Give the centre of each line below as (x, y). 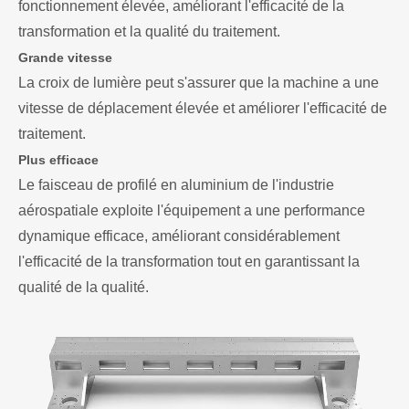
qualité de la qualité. (84, 288)
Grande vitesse (65, 58)
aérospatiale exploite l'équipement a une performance (192, 211)
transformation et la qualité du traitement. (149, 32)
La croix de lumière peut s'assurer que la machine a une (199, 83)
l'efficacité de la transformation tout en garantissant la (189, 262)
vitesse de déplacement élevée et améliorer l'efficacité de (203, 109)
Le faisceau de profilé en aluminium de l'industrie (176, 185)
